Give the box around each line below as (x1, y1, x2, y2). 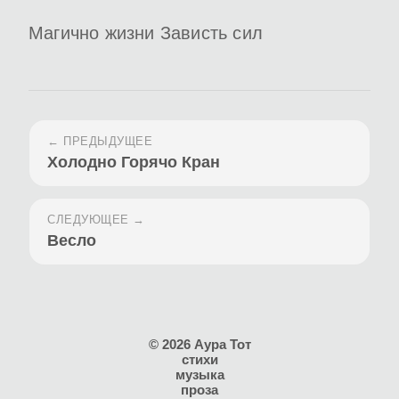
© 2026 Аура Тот (148, 337, 251, 352)
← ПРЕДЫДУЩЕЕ (47, 134, 152, 148)
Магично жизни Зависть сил (28, 23, 263, 43)
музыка (175, 367, 224, 382)
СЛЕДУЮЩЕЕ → (47, 213, 145, 226)
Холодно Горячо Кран (47, 153, 220, 171)
